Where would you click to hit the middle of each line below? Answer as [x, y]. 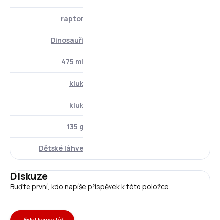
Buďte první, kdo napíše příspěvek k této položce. [90, 186]
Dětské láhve [61, 148]
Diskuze [29, 176]
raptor [72, 18]
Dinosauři [67, 40]
